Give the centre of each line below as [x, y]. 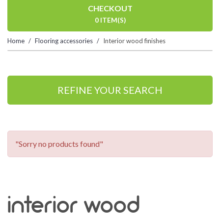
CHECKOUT [110, 8]
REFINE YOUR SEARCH [110, 90]
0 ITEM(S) [110, 20]
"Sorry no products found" [59, 144]
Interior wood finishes [134, 41]
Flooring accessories [64, 41]
